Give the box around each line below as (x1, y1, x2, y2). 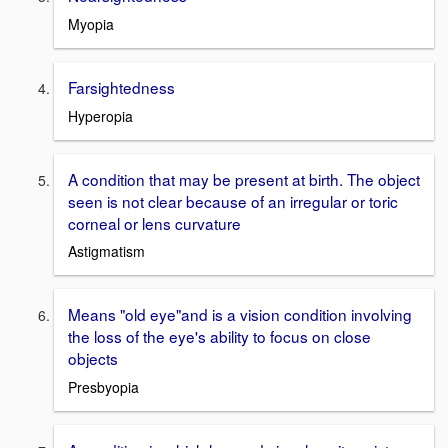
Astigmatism (68, 241, 145, 262)
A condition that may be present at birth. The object (68, 167, 420, 190)
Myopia (68, 14, 114, 35)
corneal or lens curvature (68, 211, 241, 234)
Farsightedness (68, 76, 175, 99)
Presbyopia (68, 377, 139, 398)
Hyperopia (68, 105, 133, 126)
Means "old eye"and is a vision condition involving (68, 303, 412, 326)
